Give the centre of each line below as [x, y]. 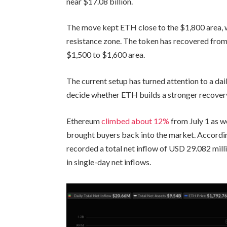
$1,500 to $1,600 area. [106, 55]
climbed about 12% [136, 121]
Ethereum [84, 121]
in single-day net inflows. [110, 162]
